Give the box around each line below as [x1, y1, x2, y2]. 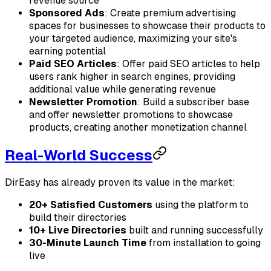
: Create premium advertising [105, 7, 236, 19]
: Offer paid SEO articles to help [117, 58, 260, 70]
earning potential [29, 45, 106, 57]
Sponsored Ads [29, 7, 105, 19]
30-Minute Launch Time [29, 237, 146, 249]
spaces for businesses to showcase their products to [29, 20, 266, 32]
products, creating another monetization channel [29, 122, 247, 134]
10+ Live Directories [29, 224, 126, 237]
